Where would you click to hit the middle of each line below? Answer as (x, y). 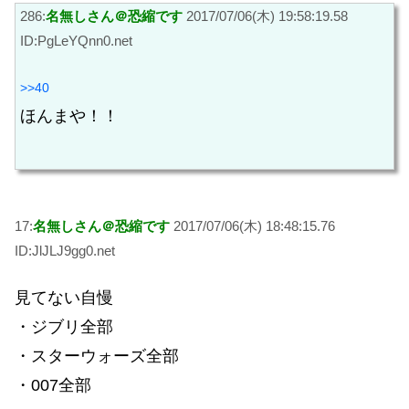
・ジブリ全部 (64, 326)
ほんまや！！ (69, 116)
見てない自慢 (64, 297)
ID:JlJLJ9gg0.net (65, 251)
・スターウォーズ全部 (97, 356)
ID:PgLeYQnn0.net (76, 40)
